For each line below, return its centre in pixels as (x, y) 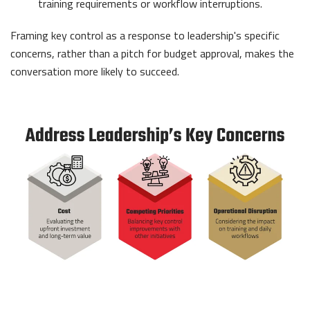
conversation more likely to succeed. (95, 71)
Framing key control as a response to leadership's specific (145, 35)
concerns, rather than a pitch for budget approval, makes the (152, 53)
